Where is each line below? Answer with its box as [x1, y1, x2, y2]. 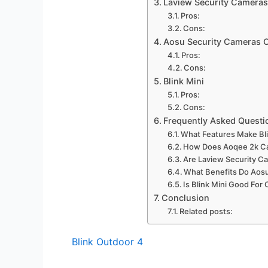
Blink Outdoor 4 [72, 235, 143, 248]
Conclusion [161, 192, 209, 203]
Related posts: [179, 206, 233, 216]
